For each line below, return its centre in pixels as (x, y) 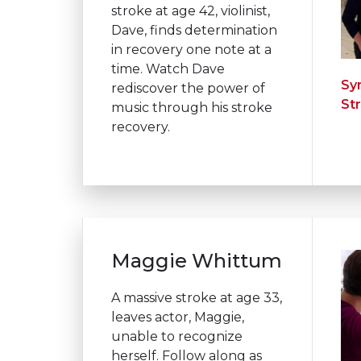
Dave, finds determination (194, 30)
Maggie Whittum (197, 260)
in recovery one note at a (191, 49)
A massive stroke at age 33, (197, 297)
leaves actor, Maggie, (178, 317)
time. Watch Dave (168, 68)
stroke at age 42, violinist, (191, 10)
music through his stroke (192, 107)
